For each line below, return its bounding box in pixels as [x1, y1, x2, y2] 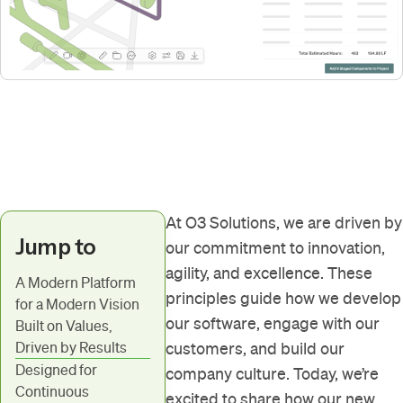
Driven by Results [15, 339, 130, 356]
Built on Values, [15, 318, 112, 335]
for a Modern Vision [15, 296, 142, 313]
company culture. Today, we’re [166, 364, 380, 384]
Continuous [15, 383, 89, 400]
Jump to [15, 234, 96, 261]
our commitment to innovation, [166, 238, 386, 258]
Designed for [15, 362, 97, 379]
